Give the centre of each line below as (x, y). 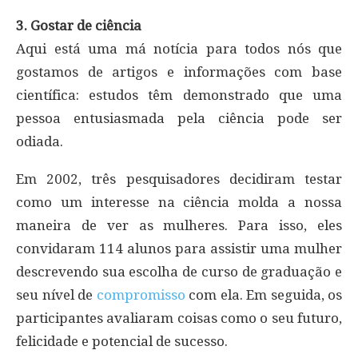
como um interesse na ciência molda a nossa (179, 202)
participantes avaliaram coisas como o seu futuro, (179, 318)
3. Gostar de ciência (79, 25)
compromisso (141, 294)
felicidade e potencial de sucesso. (122, 341)
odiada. (40, 141)
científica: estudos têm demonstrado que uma (179, 95)
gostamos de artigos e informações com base (179, 72)
